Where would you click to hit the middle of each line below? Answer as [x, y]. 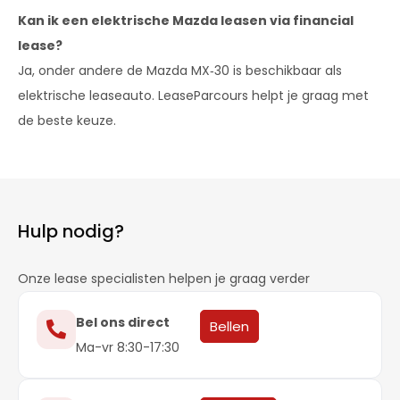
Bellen [229, 326]
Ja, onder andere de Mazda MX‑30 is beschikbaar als [180, 70]
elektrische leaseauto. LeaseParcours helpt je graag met [193, 95]
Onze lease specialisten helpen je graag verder [164, 278]
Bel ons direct [123, 322]
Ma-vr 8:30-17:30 [128, 347]
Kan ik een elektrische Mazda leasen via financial [186, 20]
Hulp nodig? [71, 231]
